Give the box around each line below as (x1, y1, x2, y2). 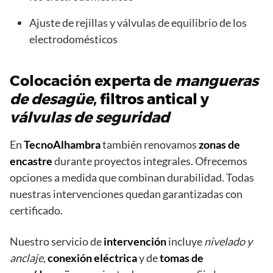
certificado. (10, 204, 63, 218)
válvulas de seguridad (10, 108, 169, 127)
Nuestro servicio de (10, 235, 104, 249)
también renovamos (101, 138, 199, 152)
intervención (104, 235, 166, 249)
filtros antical (100, 90, 197, 108)
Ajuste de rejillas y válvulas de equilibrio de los (29, 16, 247, 30)
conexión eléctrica (48, 251, 137, 265)
